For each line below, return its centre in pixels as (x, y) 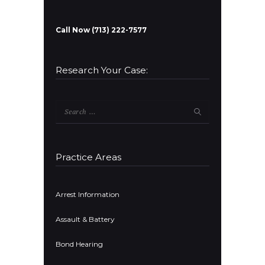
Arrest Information (88, 194)
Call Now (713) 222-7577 (101, 30)
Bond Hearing (79, 244)
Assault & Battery (85, 219)
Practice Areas (88, 157)
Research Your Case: (102, 70)
